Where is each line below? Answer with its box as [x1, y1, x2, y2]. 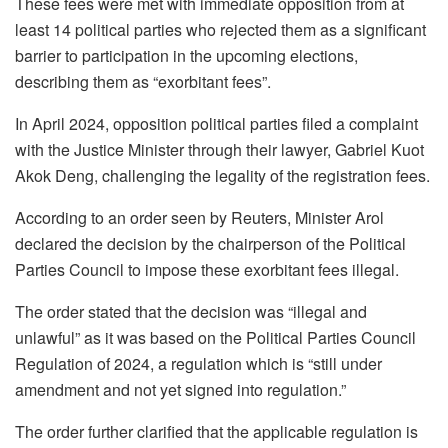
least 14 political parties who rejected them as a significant [15, 18, 426, 42]
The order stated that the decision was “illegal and [15, 300, 367, 324]
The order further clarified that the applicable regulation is [15, 420, 418, 444]
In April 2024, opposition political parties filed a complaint [15, 112, 418, 136]
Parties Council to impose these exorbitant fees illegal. [15, 258, 399, 282]
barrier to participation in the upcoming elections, [15, 44, 358, 68]
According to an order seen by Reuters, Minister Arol [15, 206, 384, 230]
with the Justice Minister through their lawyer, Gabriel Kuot [15, 138, 424, 162]
